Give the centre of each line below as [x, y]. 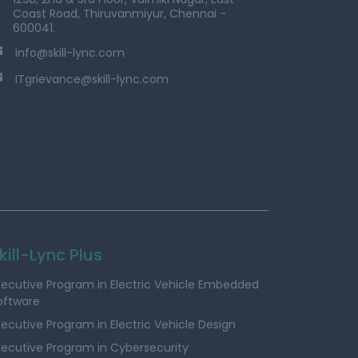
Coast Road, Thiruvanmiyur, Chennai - [120, 14]
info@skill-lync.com [70, 53]
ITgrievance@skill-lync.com [92, 79]
